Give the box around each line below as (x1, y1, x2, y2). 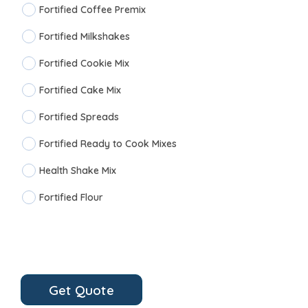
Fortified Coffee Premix (39, 3, 146, 16)
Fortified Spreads (39, 111, 119, 123)
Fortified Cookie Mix (39, 57, 129, 69)
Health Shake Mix (39, 164, 116, 177)
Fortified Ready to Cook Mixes (39, 137, 177, 150)
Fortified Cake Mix (39, 84, 121, 96)
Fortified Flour (39, 191, 103, 203)
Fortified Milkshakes (39, 30, 130, 43)
